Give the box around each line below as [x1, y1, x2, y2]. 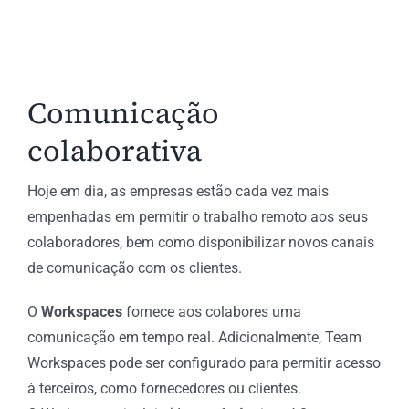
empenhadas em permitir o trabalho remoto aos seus [26, 207, 368, 225]
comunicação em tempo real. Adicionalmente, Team [26, 328, 362, 346]
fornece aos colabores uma [125, 302, 301, 320]
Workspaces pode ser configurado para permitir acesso [26, 353, 381, 372]
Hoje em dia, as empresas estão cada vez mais [26, 182, 329, 200]
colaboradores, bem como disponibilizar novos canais [26, 233, 374, 251]
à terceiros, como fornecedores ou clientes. [26, 379, 301, 397]
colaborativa [26, 130, 202, 171]
